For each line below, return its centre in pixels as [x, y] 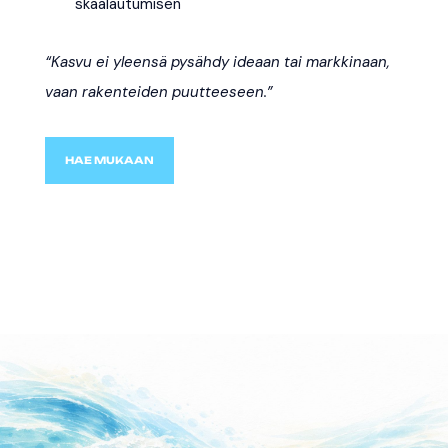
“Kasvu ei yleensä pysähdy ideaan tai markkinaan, [217, 61]
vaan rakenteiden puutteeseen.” [158, 91]
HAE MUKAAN [109, 159]
